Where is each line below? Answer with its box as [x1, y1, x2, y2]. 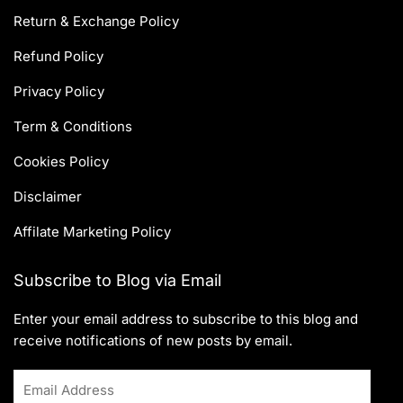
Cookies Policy [13, 153, 109, 171]
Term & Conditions [13, 118, 132, 136]
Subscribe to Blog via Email [13, 271, 221, 291]
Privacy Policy [13, 83, 104, 101]
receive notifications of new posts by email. [13, 332, 292, 350]
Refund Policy [13, 48, 103, 66]
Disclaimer [13, 188, 82, 206]
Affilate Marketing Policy [13, 223, 171, 241]
